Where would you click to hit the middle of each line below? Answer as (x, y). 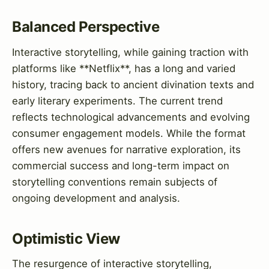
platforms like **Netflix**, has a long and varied (124, 68)
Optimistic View (66, 238)
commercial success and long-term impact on (121, 165)
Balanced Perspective (86, 27)
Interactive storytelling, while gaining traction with (130, 52)
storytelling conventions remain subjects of (115, 182)
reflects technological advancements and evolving (131, 117)
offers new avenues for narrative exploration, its (126, 149)
